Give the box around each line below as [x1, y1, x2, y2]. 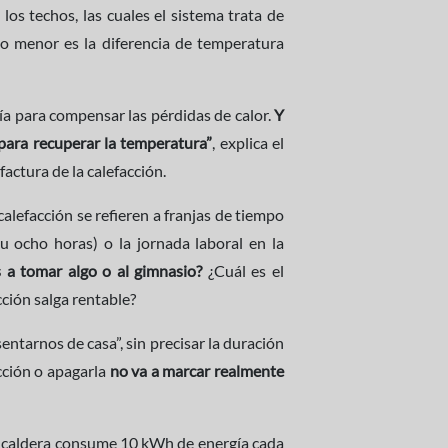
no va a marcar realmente [109, 361, 284, 380]
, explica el [212, 133, 285, 152]
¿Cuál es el [207, 261, 285, 280]
